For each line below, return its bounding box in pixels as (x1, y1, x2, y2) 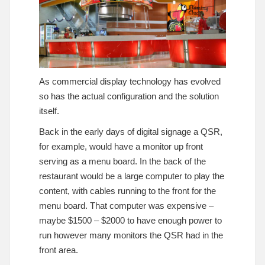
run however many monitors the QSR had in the (39, 230, 223, 240)
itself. (39, 105, 59, 116)
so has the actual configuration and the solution (39, 91, 219, 101)
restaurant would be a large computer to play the (39, 170, 224, 181)
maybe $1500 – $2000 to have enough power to (39, 215, 222, 225)
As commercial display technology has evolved (39, 76, 221, 86)
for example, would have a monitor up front (39, 141, 203, 151)
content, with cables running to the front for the (39, 185, 216, 196)
